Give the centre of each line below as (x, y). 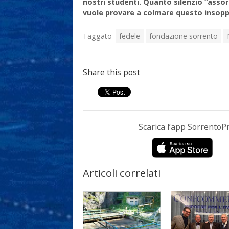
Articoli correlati (122, 173)
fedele (130, 36)
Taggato (97, 36)
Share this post (111, 72)
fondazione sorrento (184, 36)
